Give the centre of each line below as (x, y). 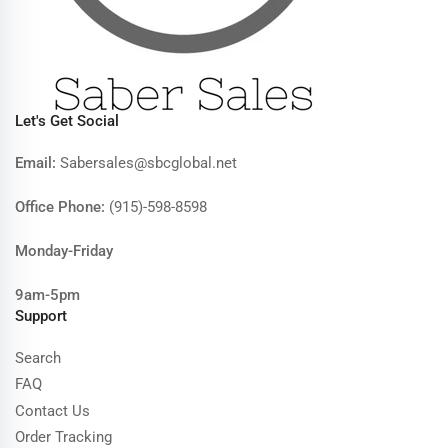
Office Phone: (60, 206)
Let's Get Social (67, 120)
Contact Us (52, 410)
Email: (37, 162)
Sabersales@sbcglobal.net (148, 162)
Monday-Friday (64, 250)
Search (38, 357)
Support (41, 315)
